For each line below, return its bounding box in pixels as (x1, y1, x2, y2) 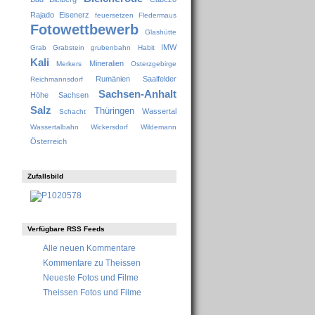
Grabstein (53, 44, 85, 52)
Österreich (30, 137, 67, 146)
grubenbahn (91, 44, 131, 52)
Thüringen (94, 106, 134, 117)
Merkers (56, 60, 82, 68)
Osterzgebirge (131, 60, 176, 68)
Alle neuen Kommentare (43, 243, 136, 253)
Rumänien (95, 75, 130, 84)
